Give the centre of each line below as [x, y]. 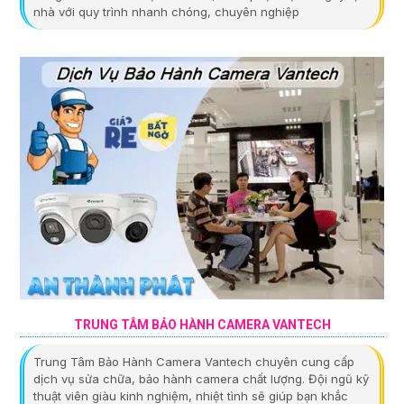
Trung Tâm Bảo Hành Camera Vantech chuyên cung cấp [194, 362]
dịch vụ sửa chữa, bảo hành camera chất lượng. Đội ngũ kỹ [201, 379]
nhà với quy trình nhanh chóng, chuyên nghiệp [166, 11]
